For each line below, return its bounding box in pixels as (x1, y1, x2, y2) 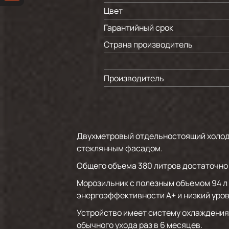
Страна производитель (104, 39, 193, 50)
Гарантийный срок (104, 22, 173, 33)
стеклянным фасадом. (77, 143, 163, 154)
